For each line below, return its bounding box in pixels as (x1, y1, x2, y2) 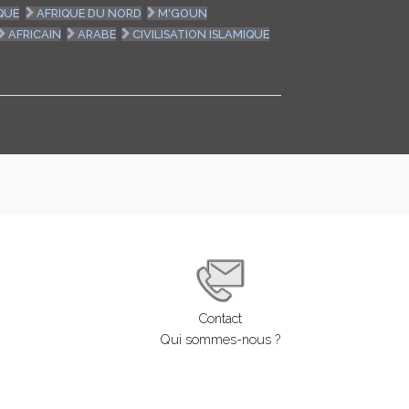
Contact (198, 310, 242, 327)
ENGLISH (270, 62, 345, 81)
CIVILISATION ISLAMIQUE (131, 26, 269, 41)
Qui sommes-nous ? (160, 331, 280, 348)
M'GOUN (157, 5, 207, 20)
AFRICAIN (7, 26, 61, 41)
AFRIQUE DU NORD (36, 5, 142, 20)
